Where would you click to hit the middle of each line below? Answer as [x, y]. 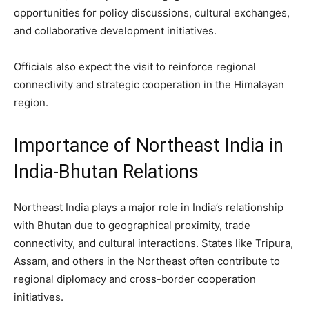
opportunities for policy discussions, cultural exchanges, [152, 13]
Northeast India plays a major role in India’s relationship [149, 208]
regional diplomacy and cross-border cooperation [135, 279]
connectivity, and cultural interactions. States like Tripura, [153, 243]
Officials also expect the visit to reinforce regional [135, 67]
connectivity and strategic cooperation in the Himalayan [149, 85]
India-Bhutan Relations [106, 172]
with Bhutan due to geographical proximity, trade [132, 226]
